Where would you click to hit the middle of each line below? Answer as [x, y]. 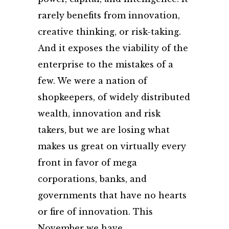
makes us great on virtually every [112, 146]
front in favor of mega [87, 163]
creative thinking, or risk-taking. [109, 32]
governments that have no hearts [112, 195]
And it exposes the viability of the [113, 48]
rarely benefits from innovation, [109, 15]
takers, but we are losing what [104, 130]
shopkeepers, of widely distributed [114, 97]
